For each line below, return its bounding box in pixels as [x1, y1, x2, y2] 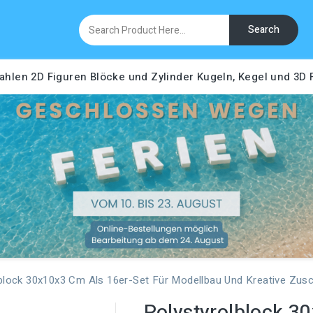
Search [248, 22, 280, 37]
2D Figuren [31, 69, 87, 85]
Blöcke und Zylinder [89, 69, 194, 85]
